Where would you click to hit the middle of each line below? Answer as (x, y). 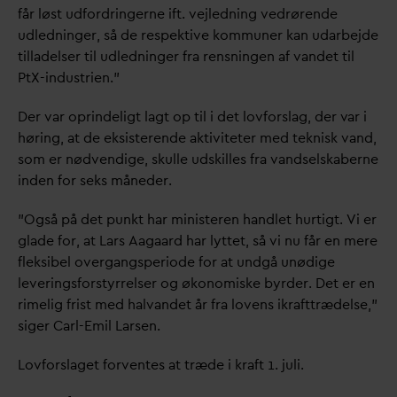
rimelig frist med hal (82, 305)
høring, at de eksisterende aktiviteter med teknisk (179, 138)
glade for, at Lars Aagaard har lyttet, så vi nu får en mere (198, 241)
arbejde (353, 35)
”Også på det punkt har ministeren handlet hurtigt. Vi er (197, 220)
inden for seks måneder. (95, 181)
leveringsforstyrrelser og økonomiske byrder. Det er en (196, 284)
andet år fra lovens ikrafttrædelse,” (265, 305)
